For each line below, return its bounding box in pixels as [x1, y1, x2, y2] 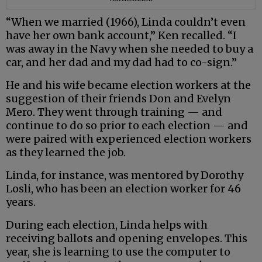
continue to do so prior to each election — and [6, 118, 248, 132]
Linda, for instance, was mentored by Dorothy [6, 168, 243, 182]
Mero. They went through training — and [6, 105, 222, 119]
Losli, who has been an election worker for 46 [6, 181, 241, 195]
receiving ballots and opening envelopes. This [6, 231, 247, 245]
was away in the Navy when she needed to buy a [6, 42, 253, 56]
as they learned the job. [6, 145, 126, 159]
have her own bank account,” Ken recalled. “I [6, 28, 237, 42]
